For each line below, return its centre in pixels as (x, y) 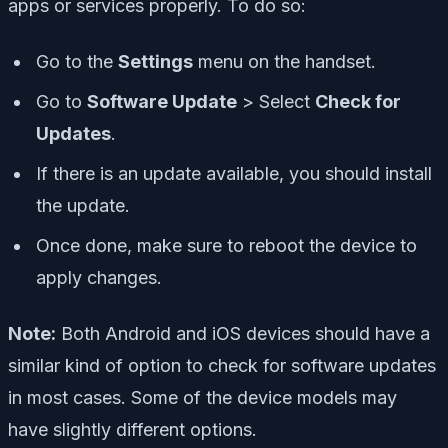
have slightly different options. (132, 430)
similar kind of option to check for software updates (222, 366)
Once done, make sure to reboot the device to (226, 246)
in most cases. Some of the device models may (202, 398)
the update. (83, 206)
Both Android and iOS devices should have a (243, 334)
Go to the (77, 62)
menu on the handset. (284, 62)
